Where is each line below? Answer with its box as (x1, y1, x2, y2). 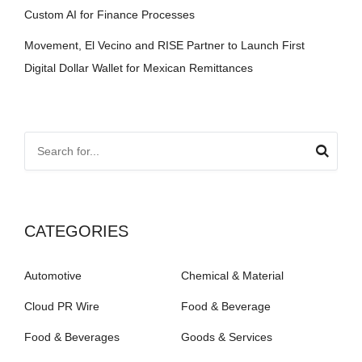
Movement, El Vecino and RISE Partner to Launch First (24, 38, 305, 52)
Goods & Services (181, 330, 272, 343)
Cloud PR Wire (24, 299, 99, 313)
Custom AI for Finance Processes (24, 7, 195, 21)
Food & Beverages (24, 330, 120, 343)
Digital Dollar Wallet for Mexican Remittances (24, 61, 253, 74)
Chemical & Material (181, 268, 284, 282)
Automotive (24, 268, 82, 282)
